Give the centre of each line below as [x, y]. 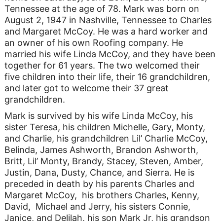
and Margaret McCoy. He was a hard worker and [106, 32]
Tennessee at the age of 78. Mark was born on [102, 9]
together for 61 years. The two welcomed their [102, 66]
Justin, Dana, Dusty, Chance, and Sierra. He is [99, 173]
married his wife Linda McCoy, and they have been [110, 54]
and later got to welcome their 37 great [86, 88]
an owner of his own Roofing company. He [93, 43]
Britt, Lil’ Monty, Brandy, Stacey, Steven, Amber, [104, 161]
